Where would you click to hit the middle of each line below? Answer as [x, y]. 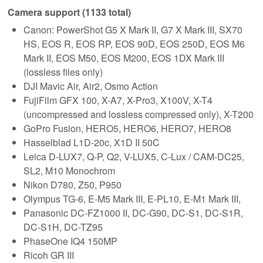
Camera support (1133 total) [69, 12]
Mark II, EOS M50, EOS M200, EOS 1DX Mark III [124, 58]
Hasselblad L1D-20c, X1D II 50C [92, 143]
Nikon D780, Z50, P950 [73, 185]
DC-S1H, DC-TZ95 [63, 227]
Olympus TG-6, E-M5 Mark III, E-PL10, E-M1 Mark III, [132, 199]
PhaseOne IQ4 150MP [70, 241]
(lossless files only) [63, 72]
